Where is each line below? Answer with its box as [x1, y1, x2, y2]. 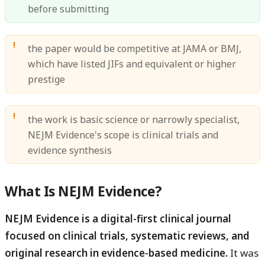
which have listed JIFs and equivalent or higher [28, 57, 237, 71]
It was [228, 245, 258, 260]
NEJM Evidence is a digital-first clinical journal [5, 211, 231, 225]
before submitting [28, 2, 109, 16]
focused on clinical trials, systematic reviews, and [5, 228, 250, 243]
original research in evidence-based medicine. [5, 245, 228, 260]
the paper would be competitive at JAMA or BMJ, [28, 42, 242, 56]
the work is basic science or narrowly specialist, [28, 112, 240, 126]
